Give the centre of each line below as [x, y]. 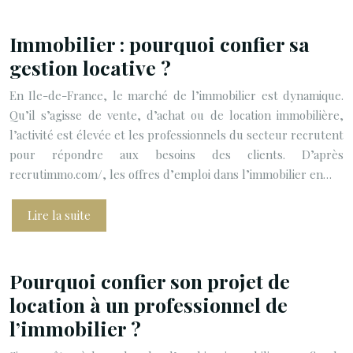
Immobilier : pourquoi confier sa [160, 44]
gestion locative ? [90, 67]
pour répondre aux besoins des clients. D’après [176, 154]
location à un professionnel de [149, 305]
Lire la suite [59, 215]
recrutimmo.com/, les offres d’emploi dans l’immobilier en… [171, 174]
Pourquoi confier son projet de [150, 281]
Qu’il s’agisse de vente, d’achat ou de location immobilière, [176, 115]
